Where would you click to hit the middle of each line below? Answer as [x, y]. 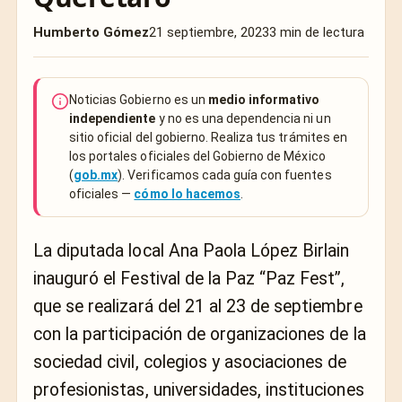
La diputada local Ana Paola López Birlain [192, 251]
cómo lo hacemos [187, 194]
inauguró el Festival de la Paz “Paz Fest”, [189, 279]
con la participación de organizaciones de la [200, 334]
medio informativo [264, 100]
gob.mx [96, 175]
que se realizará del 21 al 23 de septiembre [198, 306]
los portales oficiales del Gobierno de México [197, 156]
